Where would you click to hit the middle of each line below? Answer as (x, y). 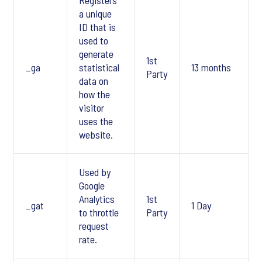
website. (96, 135)
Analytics (97, 199)
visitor (92, 108)
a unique (95, 13)
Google (92, 185)
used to (94, 40)
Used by (95, 172)
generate (96, 54)
